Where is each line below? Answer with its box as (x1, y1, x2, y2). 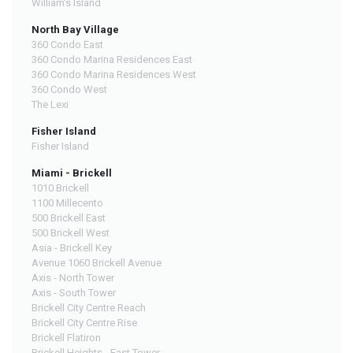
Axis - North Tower (32, 271, 114, 284)
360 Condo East (32, 38, 103, 50)
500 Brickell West (32, 226, 110, 239)
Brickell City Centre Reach (32, 301, 146, 314)
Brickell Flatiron (32, 331, 101, 344)
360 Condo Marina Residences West (32, 68, 196, 80)
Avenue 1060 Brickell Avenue (32, 256, 162, 269)
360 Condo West (32, 83, 107, 95)
